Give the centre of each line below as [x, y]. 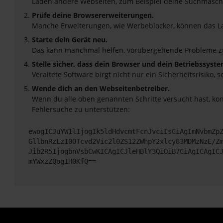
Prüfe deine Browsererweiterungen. [93, 15]
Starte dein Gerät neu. [70, 39]
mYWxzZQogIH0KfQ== [62, 162]
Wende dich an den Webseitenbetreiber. [101, 88]
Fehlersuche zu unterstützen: [81, 109]
